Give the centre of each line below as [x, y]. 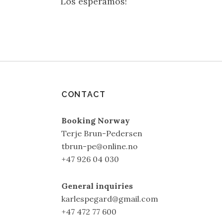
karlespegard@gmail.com [110, 199]
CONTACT [84, 94]
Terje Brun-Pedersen [102, 133]
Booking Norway [96, 120]
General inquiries [97, 186]
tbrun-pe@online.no [100, 146]
